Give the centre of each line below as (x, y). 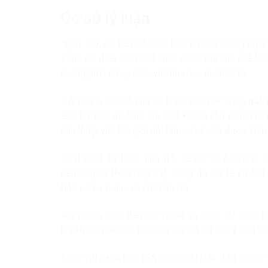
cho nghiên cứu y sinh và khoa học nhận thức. (154, 74)
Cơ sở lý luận (105, 18)
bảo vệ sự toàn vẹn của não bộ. (125, 188)
